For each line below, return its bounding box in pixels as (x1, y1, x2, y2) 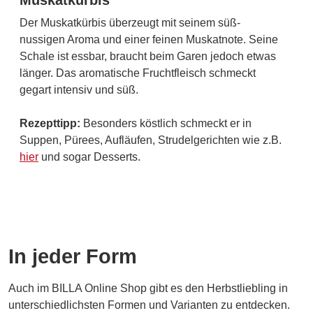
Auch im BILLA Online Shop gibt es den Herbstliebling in (8, 282, 288, 295)
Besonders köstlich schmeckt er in (83, 117, 252, 130)
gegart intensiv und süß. (20, 84, 138, 96)
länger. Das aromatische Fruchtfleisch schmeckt (20, 67, 256, 80)
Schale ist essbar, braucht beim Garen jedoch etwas (20, 50, 276, 63)
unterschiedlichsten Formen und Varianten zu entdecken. (8, 299, 290, 312)
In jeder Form (8, 245, 137, 268)
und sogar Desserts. (38, 151, 140, 163)
